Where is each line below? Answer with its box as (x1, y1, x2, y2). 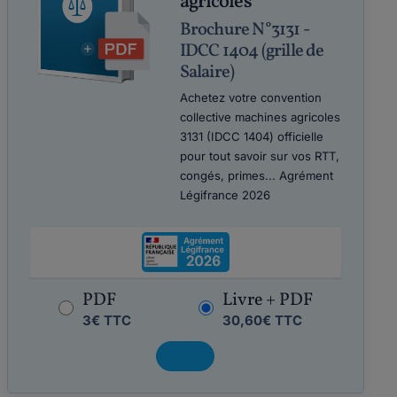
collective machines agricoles (179, 110, 340, 124)
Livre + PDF (222, 288, 313, 313)
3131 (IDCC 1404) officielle (179, 129, 323, 144)
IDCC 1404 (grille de (179, 39, 324, 64)
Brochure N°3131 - (179, 18, 310, 43)
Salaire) (179, 60, 235, 85)
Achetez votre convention (179, 90, 322, 105)
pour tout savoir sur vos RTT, (179, 149, 339, 163)
